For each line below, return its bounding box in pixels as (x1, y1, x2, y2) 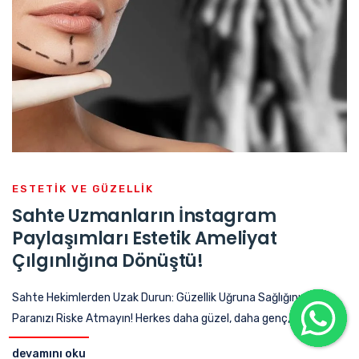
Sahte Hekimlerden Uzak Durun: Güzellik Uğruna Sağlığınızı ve (12, 290, 325, 305)
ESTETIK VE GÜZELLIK (12, 182, 154, 195)
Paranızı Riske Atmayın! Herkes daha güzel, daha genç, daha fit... (12, 311, 340, 325)
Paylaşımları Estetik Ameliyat (12, 225, 277, 251)
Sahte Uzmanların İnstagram (12, 203, 276, 228)
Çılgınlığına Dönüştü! (12, 248, 204, 273)
